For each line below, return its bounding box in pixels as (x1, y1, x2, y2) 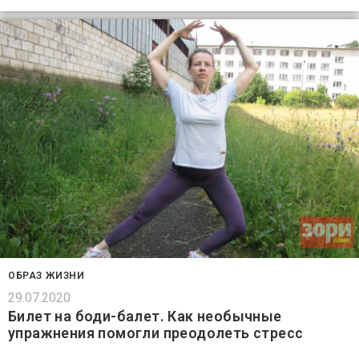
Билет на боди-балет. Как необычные (8, 307, 282, 325)
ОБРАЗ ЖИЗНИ (8, 269, 85, 281)
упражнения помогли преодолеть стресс (8, 324, 304, 341)
